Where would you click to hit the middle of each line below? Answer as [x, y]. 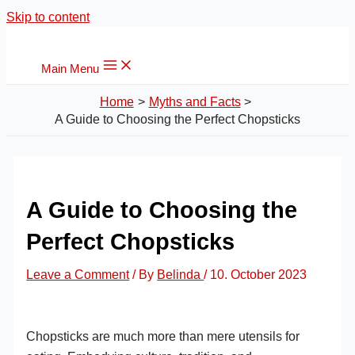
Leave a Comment [78, 275]
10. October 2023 [259, 275]
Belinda [181, 275]
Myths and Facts [195, 101]
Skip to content [48, 17]
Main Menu [70, 69]
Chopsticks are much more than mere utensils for [163, 336]
